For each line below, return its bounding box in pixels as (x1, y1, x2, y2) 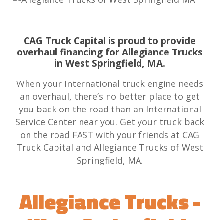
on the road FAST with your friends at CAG (20, 128, 200, 140)
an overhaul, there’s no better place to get (20, 90, 200, 102)
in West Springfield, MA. (55, 57, 165, 70)
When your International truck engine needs (16, 77, 204, 89)
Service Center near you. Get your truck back (15, 115, 205, 128)
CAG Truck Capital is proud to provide (24, 34, 196, 47)
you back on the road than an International (18, 103, 201, 115)
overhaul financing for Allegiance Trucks (17, 46, 203, 58)
